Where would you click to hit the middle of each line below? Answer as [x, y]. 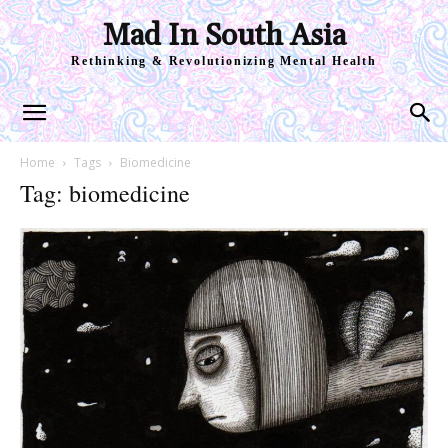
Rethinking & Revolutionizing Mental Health [224, 61]
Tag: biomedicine [105, 193]
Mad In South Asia [223, 36]
